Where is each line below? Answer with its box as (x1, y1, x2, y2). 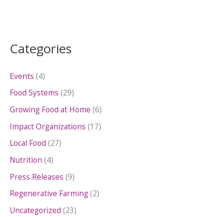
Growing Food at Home (10, 104, 91, 115)
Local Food (10, 138, 46, 149)
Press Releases (10, 171, 63, 182)
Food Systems (10, 87, 59, 98)
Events (10, 70, 34, 81)
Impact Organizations (10, 121, 86, 132)
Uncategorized (10, 204, 61, 216)
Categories (10, 39, 72, 57)
